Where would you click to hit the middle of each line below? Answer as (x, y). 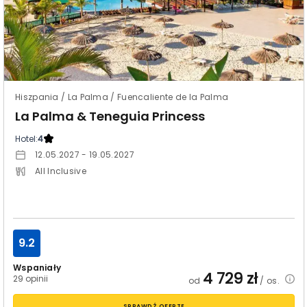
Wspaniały (37, 268)
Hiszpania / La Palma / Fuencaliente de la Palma (122, 97)
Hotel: (26, 139)
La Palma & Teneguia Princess (110, 116)
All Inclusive (61, 171)
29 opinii (31, 279)
